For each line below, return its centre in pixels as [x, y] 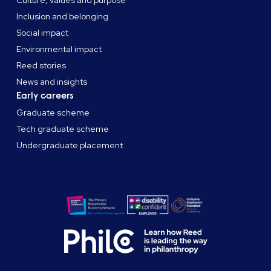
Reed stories [41, 66]
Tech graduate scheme [63, 129]
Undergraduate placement [70, 145]
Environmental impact [59, 49]
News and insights [52, 82]
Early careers [45, 96]
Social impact [43, 33]
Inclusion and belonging [63, 17]
